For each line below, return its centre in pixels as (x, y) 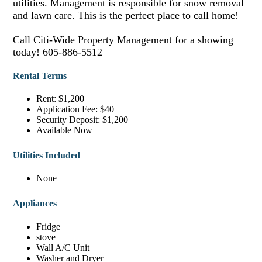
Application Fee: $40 (75, 109)
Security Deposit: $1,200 (82, 120)
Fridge (49, 226)
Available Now (65, 130)
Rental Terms (40, 75)
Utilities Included (47, 156)
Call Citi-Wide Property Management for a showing (123, 39)
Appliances (35, 204)
